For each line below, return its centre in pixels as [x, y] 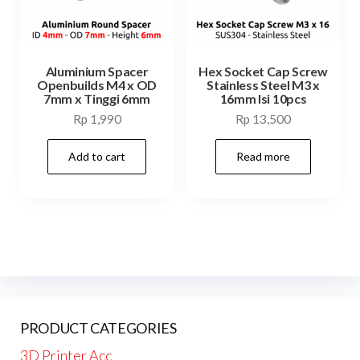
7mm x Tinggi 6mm [97, 99]
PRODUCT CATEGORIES [98, 327]
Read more [263, 156]
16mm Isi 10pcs [263, 99]
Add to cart [97, 156]
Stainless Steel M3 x [263, 85]
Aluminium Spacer [97, 72]
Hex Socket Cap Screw [263, 72]
